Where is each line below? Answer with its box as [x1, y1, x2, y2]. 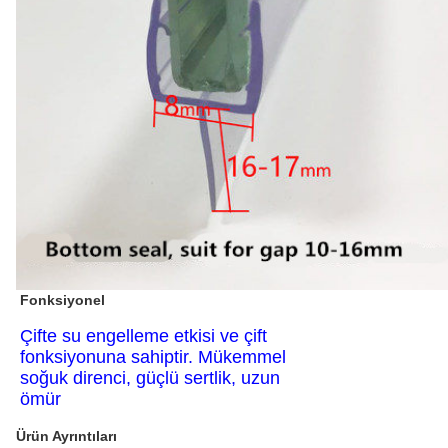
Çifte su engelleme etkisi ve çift [20, 325, 267, 346]
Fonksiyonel [20, 291, 105, 308]
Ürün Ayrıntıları [16, 427, 117, 444]
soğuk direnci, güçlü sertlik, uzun [20, 367, 280, 388]
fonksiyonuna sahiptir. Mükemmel [20, 346, 286, 367]
